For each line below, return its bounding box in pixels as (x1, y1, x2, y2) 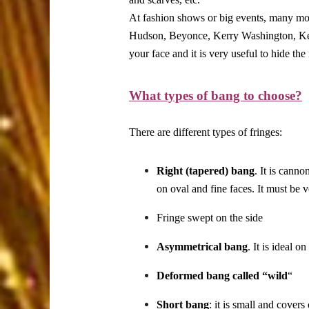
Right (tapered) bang (157, 165, 255, 177)
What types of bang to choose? (129, 88, 302, 103)
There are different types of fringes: (129, 126, 282, 139)
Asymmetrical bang (157, 241, 248, 253)
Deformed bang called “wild (157, 270, 288, 282)
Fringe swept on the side (157, 212, 263, 224)
